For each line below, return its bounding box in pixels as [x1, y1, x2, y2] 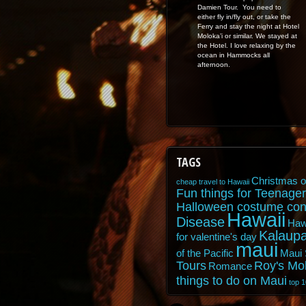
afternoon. [197, 60, 230, 68]
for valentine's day [176, 231, 257, 242]
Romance [208, 260, 252, 272]
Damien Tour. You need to [197, 3, 281, 11]
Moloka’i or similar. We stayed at [197, 31, 297, 40]
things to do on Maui [176, 273, 287, 288]
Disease [176, 214, 225, 229]
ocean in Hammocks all [197, 51, 270, 59]
